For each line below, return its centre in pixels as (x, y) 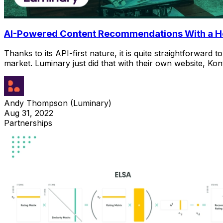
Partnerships (28, 123)
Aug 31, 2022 (29, 113)
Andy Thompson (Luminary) (58, 103)
